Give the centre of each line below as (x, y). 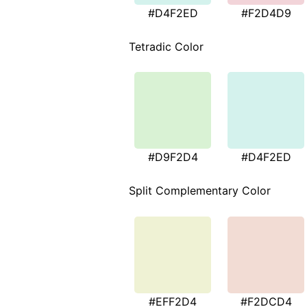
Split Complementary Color (200, 191)
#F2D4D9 (266, 13)
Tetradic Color (166, 46)
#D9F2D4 (173, 157)
